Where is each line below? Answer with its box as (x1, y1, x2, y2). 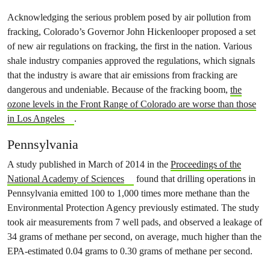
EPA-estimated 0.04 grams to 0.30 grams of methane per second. (7, 245, 253, 257)
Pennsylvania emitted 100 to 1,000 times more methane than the (7, 187, 250, 199)
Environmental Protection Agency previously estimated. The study (7, 202, 259, 213)
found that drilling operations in (133, 173, 256, 184)
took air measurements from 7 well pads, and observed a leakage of (7, 216, 262, 228)
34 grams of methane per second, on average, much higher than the (7, 231, 262, 242)
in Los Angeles (7, 113, 64, 124)
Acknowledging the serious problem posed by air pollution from (7, 11, 251, 23)
